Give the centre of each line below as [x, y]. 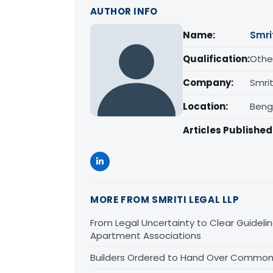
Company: [208, 83]
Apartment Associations [146, 236]
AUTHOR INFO [124, 12]
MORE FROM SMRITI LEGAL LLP [165, 200]
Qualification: [216, 59]
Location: [205, 107]
